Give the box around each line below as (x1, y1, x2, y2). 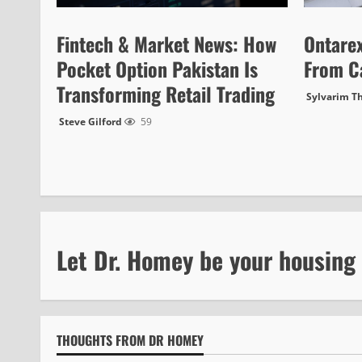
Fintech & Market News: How (57, 28, 276, 58)
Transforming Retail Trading (57, 78, 275, 108)
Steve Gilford (59, 114, 122, 128)
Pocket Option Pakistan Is (57, 53, 258, 83)
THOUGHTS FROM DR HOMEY (57, 330, 204, 350)
